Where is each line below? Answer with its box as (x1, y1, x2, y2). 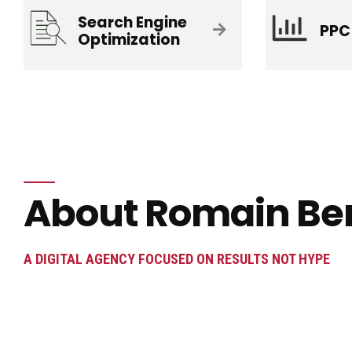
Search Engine (78, 11, 188, 33)
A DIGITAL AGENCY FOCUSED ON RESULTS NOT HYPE (24, 251, 330, 268)
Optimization (78, 28, 181, 50)
